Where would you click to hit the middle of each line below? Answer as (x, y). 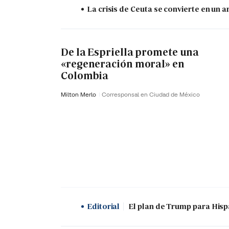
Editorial (104, 207)
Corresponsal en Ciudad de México (151, 95)
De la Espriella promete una (130, 52)
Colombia (85, 76)
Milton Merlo (79, 95)
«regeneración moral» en (123, 64)
